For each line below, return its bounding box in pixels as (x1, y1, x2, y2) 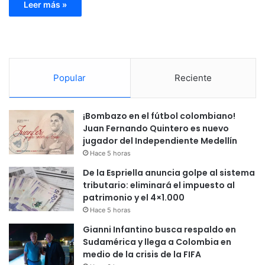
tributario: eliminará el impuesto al (83, 179, 235, 191)
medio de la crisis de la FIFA (83, 248, 201, 260)
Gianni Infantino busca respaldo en (83, 223, 236, 235)
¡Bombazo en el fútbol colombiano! (83, 109, 235, 122)
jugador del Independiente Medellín (83, 134, 237, 147)
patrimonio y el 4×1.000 (83, 191, 185, 203)
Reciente (174, 72, 212, 83)
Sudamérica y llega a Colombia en (83, 235, 231, 248)
